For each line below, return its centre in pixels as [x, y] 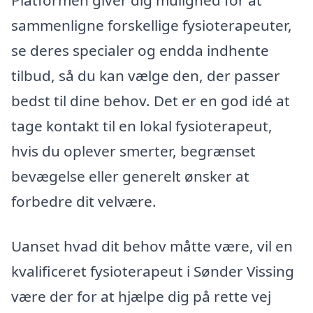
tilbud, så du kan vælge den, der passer [146, 76]
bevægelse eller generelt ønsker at [130, 176]
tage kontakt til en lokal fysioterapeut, [142, 126]
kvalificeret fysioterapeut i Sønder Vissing [153, 271]
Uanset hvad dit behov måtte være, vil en [152, 246]
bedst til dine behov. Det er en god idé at [151, 101]
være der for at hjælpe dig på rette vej [141, 296]
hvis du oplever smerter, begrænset [133, 151]
